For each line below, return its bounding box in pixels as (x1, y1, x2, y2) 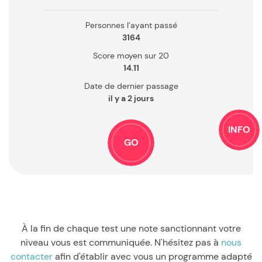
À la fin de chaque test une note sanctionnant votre (21, 222, 241, 235)
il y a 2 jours (108, 93, 154, 104)
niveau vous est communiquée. (20, 236, 154, 249)
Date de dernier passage (84, 81, 178, 91)
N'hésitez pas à (154, 236, 221, 249)
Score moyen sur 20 (93, 50, 169, 61)
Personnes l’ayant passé (85, 20, 177, 30)
